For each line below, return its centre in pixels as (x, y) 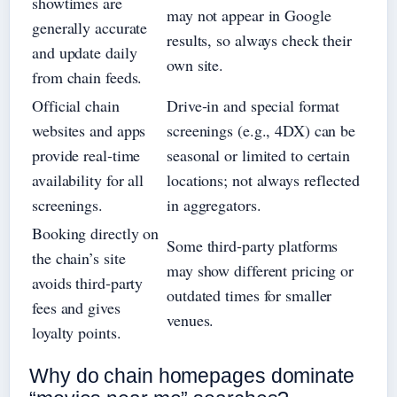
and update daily (85, 53)
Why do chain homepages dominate (192, 376)
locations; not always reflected (263, 180)
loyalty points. (77, 333)
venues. (191, 320)
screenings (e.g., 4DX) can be (261, 131)
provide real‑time (86, 156)
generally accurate (90, 28)
